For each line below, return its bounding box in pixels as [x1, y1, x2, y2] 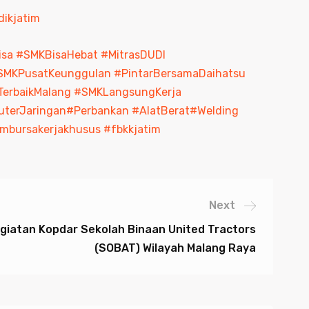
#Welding [189, 104, 239, 117]
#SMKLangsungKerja [73, 86, 181, 99]
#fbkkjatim [103, 123, 161, 136]
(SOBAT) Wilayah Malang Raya [94, 241, 256, 255]
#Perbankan [66, 104, 132, 117]
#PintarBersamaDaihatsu [113, 67, 246, 80]
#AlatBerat [131, 104, 190, 117]
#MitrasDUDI [100, 48, 166, 61]
